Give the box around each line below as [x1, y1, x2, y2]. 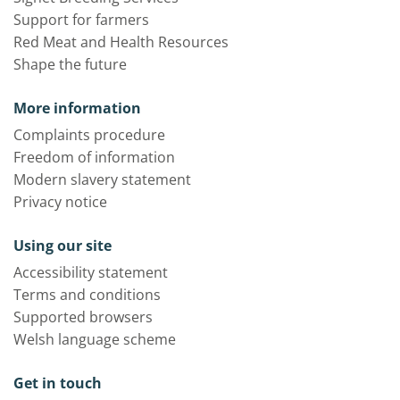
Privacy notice [13, 191, 107, 212]
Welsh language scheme [13, 329, 176, 349]
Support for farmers [13, 9, 149, 29]
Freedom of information [13, 146, 175, 167]
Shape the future [13, 54, 127, 74]
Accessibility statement [13, 262, 168, 282]
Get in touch [13, 372, 102, 393]
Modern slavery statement [13, 169, 191, 189]
